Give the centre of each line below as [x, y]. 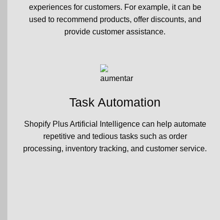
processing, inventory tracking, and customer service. [115, 149]
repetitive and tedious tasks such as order [115, 137]
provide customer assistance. [115, 31]
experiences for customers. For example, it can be [115, 7]
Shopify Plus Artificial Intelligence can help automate [115, 124]
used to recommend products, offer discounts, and [115, 19]
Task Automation [115, 102]
